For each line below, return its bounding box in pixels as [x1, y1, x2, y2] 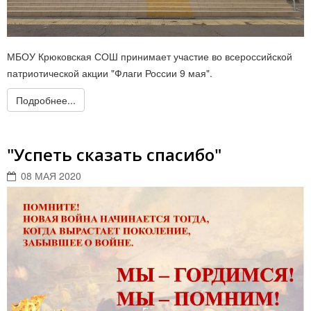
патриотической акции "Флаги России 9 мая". [7, 66, 212, 80]
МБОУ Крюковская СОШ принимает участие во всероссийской [7, 49, 292, 63]
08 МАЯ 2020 [21, 169, 81, 183]
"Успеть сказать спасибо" [7, 143, 221, 166]
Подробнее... [16, 93, 76, 107]
